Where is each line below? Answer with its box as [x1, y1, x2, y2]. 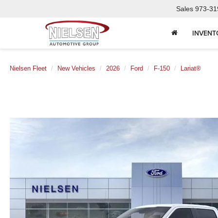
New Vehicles [57, 65, 95, 72]
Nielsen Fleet [10, 65, 47, 72]
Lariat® [181, 65, 201, 72]
